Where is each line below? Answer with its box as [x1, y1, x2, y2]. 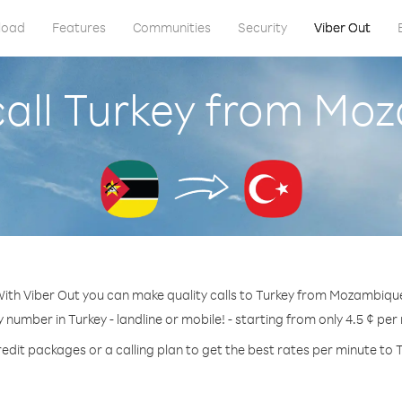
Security [237, 19, 287, 36]
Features [51, 19, 106, 36]
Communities [132, 19, 211, 36]
